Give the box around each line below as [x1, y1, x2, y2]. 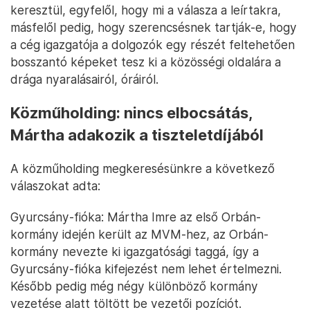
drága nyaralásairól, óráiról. [10, 72, 158, 87]
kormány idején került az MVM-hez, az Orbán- [10, 227, 268, 242]
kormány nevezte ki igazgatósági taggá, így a [10, 244, 259, 259]
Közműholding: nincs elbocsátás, [10, 104, 253, 122]
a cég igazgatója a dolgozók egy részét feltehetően [10, 37, 295, 53]
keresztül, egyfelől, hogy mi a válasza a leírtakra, [10, 3, 281, 18]
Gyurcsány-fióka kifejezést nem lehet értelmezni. [10, 262, 282, 277]
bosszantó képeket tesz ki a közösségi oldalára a [10, 55, 281, 70]
